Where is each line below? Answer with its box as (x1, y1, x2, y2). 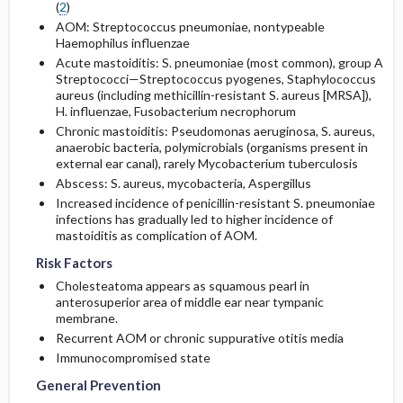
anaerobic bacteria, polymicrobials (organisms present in (55, 139, 368, 156)
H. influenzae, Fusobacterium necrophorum (55, 103, 296, 120)
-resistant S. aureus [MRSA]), (210, 87, 372, 103)
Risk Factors (35, 255, 112, 272)
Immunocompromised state (55, 350, 210, 366)
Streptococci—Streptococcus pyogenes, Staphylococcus (55, 71, 376, 87)
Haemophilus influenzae (55, 35, 190, 51)
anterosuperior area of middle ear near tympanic (55, 294, 324, 310)
